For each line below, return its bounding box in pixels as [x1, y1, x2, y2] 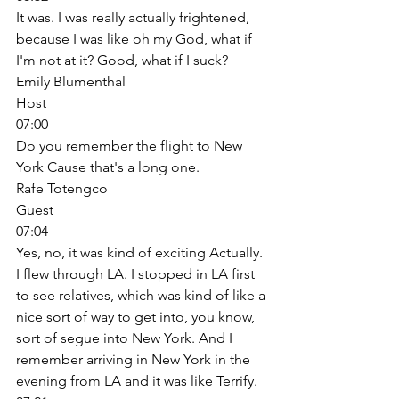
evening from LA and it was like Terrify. [16, 371, 261, 389]
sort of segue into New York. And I [16, 329, 236, 346]
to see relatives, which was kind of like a [16, 286, 269, 304]
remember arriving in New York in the [16, 350, 254, 368]
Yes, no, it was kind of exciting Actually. [16, 243, 266, 261]
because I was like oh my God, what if [16, 29, 256, 47]
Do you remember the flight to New [16, 136, 246, 154]
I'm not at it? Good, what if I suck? [16, 51, 232, 69]
